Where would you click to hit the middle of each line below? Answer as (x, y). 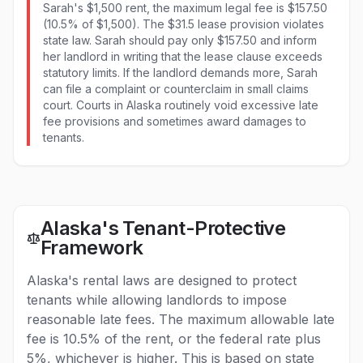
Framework (92, 248)
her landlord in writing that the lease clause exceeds (183, 56)
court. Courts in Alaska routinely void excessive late (181, 105)
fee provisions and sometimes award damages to (175, 121)
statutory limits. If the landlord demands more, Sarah (180, 73)
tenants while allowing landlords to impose (157, 300)
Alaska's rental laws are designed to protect (162, 280)
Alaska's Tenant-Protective (163, 228)
